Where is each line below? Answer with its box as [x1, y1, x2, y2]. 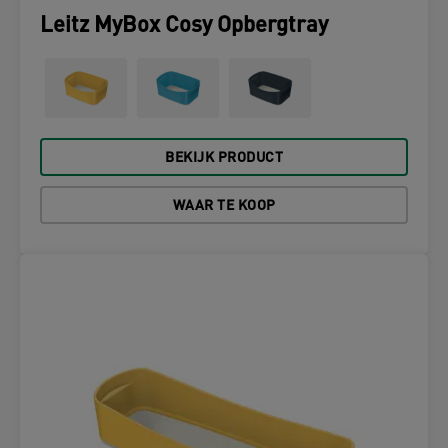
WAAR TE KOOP [172, 199, 276, 214]
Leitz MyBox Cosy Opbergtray [40, 15, 328, 38]
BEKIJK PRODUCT [165, 151, 283, 166]
